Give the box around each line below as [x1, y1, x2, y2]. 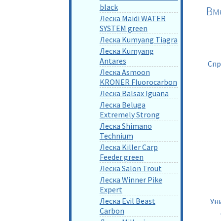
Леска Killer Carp [99, 142, 158, 152]
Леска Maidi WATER [99, 13, 166, 23]
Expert [99, 184, 122, 194]
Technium [99, 130, 133, 141]
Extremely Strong [99, 109, 160, 119]
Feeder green [99, 151, 144, 162]
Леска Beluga [99, 99, 146, 110]
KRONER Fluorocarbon [99, 76, 177, 87]
